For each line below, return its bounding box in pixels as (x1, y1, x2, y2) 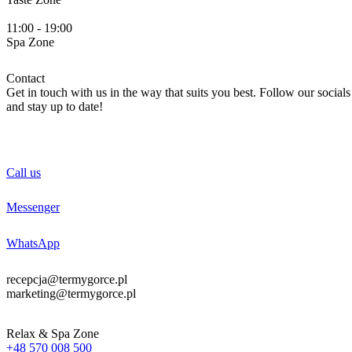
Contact (6, 71, 45, 86)
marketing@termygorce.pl (6, 287, 136, 301)
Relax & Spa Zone (6, 327, 99, 341)
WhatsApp (6, 236, 60, 251)
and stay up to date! (6, 100, 103, 114)
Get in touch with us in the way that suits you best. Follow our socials (6, 86, 350, 100)
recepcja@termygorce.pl (6, 273, 127, 287)
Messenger (6, 200, 60, 214)
